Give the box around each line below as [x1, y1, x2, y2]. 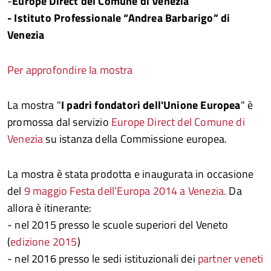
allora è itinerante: [7, 200, 92, 216]
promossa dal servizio [7, 114, 111, 130]
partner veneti [197, 250, 264, 267]
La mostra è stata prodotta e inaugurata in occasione [7, 166, 254, 182]
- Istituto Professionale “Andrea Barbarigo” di [7, 10, 230, 26]
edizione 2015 [10, 233, 77, 250]
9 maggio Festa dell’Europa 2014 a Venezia [24, 183, 224, 199]
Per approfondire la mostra [7, 62, 133, 78]
